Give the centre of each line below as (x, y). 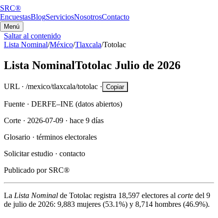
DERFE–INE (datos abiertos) (77, 104)
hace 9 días (87, 120)
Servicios (60, 17)
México (61, 45)
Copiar (115, 87)
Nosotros (88, 17)
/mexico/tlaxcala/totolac (62, 86)
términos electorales (67, 137)
